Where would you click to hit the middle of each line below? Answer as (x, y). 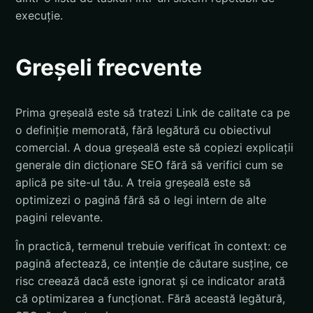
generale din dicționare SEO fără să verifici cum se (149, 165)
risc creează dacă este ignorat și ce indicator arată (150, 281)
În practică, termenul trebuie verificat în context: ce (151, 246)
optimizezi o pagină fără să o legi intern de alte (141, 199)
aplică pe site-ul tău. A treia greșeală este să (133, 182)
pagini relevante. (59, 217)
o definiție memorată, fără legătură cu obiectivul (143, 130)
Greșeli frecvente (109, 68)
